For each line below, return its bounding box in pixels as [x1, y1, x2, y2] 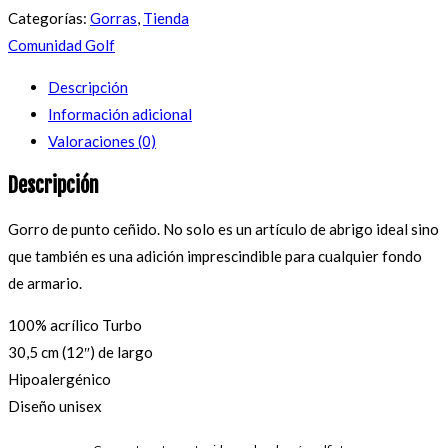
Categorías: [8, 9, 90, 28]
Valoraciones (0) [48, 132, 156, 151]
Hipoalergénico [8, 370, 111, 389]
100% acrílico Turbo [8, 316, 142, 335]
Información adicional [48, 105, 192, 124]
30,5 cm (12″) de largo [8, 343, 153, 362]
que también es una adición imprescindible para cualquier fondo [8, 247, 422, 266]
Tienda [143, 9, 189, 28]
